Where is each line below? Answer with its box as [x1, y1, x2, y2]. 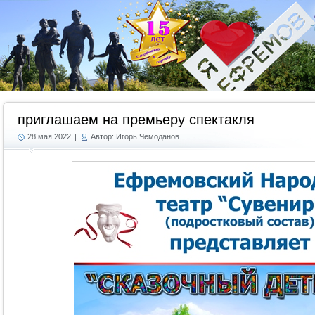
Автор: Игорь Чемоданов [91, 132, 179, 141]
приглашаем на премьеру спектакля [18, 112, 255, 127]
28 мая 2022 [27, 132, 71, 141]
